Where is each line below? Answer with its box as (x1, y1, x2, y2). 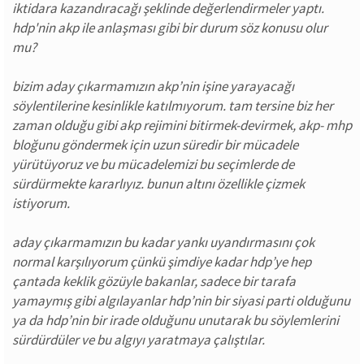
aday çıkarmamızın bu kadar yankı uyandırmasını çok (12, 233, 314, 251)
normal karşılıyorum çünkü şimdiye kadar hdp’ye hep (12, 253, 311, 271)
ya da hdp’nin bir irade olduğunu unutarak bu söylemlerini (12, 311, 339, 329)
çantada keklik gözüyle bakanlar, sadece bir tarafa (12, 272, 296, 290)
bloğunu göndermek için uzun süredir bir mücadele (12, 136, 298, 154)
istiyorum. (12, 194, 70, 212)
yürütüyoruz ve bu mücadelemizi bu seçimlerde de (12, 155, 294, 173)
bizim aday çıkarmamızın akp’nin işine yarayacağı (12, 77, 294, 95)
